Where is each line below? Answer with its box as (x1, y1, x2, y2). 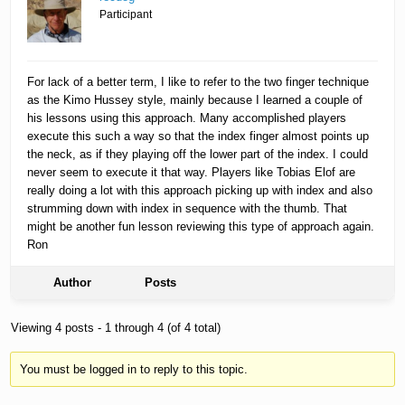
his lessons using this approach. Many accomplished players (27, 111, 347, 126)
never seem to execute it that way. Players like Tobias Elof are (27, 165, 356, 180)
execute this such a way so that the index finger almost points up (27, 129, 370, 144)
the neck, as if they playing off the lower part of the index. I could (27, 147, 369, 162)
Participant (99, 8, 153, 22)
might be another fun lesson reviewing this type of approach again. (27, 220, 375, 234)
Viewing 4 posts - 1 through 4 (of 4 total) (11, 321, 221, 335)
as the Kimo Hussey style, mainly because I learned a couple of (27, 93, 363, 108)
